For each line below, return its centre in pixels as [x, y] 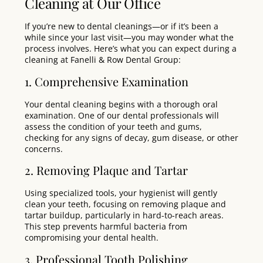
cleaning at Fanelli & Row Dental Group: [103, 60]
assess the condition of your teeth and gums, [113, 126]
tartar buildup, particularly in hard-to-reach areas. [124, 215]
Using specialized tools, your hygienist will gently [121, 193]
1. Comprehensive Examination [109, 81]
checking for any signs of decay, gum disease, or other [131, 137]
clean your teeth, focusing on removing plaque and [125, 204]
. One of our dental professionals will [146, 115]
